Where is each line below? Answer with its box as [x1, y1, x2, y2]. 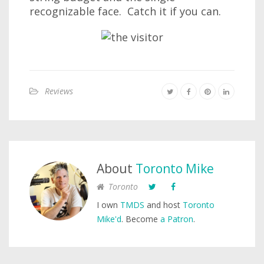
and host [144, 199, 183, 210]
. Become [121, 213, 160, 225]
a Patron [160, 213, 193, 225]
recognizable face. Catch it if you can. [29, 4, 221, 18]
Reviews [45, 85, 73, 97]
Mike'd [97, 213, 121, 225]
